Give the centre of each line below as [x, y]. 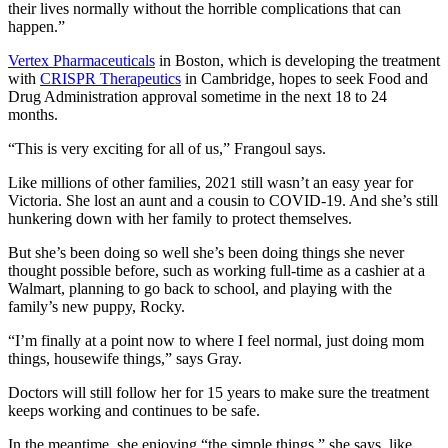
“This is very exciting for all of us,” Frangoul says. [167, 148]
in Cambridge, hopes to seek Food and [304, 78]
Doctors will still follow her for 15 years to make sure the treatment [218, 392]
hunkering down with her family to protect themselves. [180, 218]
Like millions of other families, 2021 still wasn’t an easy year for [210, 182]
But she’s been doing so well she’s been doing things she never [206, 252]
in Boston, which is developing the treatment [297, 60]
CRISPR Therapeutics [110, 78]
